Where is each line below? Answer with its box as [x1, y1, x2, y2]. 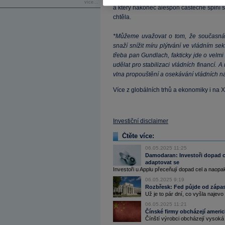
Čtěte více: [122, 132, 154, 140]
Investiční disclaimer [113, 118, 168, 125]
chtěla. [113, 14, 131, 21]
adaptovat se [145, 159, 179, 165]
